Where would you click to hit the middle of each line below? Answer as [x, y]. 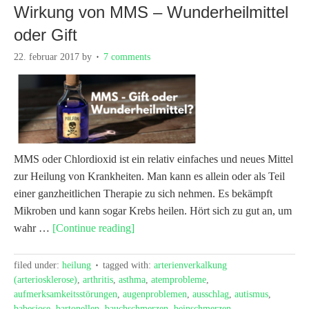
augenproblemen [155, 294]
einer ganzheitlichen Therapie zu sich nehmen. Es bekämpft [143, 193]
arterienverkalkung [190, 265]
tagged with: [128, 265]
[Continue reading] [93, 228]
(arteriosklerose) [46, 279]
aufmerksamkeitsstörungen [66, 294]
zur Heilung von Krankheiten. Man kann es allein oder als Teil [149, 176]
